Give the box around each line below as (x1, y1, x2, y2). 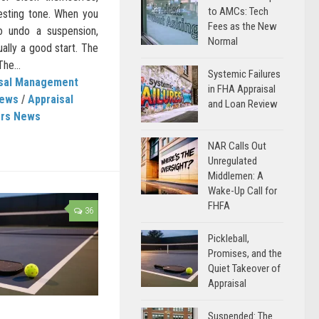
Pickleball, (208, 232, 249, 245)
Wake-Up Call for (208, 184, 277, 197)
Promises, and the (208, 247, 282, 260)
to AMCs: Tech (208, 5, 268, 18)
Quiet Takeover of (208, 262, 281, 275)
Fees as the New (208, 20, 277, 33)
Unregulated (208, 155, 257, 167)
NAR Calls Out (208, 140, 266, 152)
